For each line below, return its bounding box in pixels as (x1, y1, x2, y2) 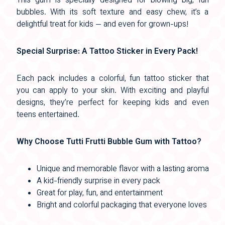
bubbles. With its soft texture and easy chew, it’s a (16, 6, 209, 19)
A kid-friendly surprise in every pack (36, 175, 160, 188)
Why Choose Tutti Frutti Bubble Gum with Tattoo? (16, 136, 201, 149)
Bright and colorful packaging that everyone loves (36, 199, 207, 212)
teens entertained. (16, 108, 79, 122)
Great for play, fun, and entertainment (36, 187, 163, 200)
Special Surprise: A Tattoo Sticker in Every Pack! (16, 45, 198, 58)
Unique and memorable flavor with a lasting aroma (36, 163, 209, 176)
